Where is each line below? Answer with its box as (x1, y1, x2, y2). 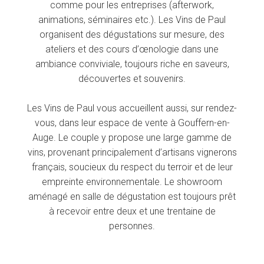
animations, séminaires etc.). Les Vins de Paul (38, 14, 226, 25)
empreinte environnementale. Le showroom (42, 176, 222, 187)
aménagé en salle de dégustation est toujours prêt (28, 191, 236, 202)
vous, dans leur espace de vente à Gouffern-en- (34, 117, 230, 128)
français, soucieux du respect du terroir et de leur (31, 161, 233, 173)
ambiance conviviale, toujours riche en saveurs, (35, 58, 229, 70)
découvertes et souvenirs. (78, 73, 186, 84)
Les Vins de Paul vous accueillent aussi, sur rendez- (27, 103, 237, 114)
